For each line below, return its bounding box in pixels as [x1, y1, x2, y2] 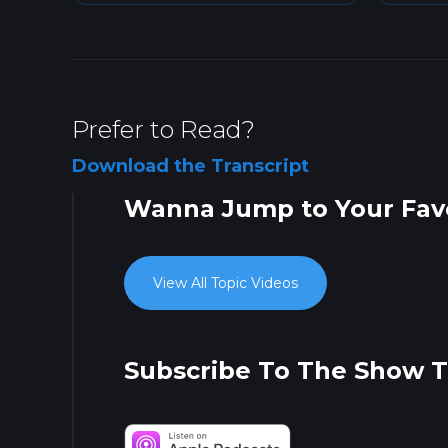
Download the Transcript [72, 155, 309, 178]
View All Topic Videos [153, 274, 298, 293]
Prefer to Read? [72, 115, 255, 145]
